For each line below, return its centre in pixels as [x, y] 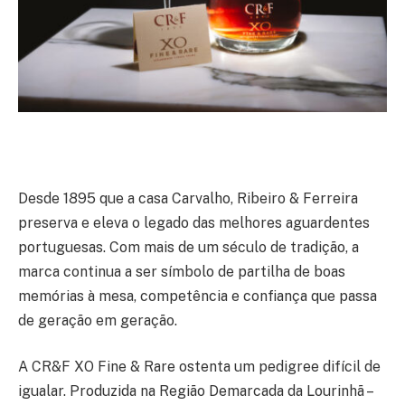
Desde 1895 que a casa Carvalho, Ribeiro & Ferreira [188, 198]
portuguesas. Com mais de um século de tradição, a [188, 247]
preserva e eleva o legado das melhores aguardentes [194, 222]
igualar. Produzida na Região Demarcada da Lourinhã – [195, 391]
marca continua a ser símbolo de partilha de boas [182, 271]
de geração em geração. [98, 320]
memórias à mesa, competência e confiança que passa [198, 296]
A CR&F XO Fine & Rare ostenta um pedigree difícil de [199, 367]
